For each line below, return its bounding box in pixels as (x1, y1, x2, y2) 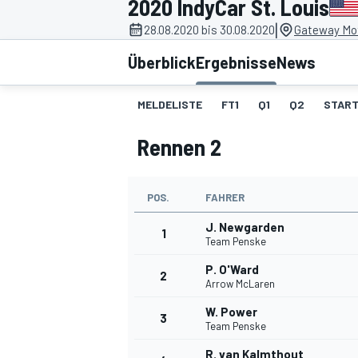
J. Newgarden (205, 220, 284, 235)
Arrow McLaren (205, 277, 275, 291)
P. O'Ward (205, 262, 259, 277)
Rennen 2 (137, 133, 221, 161)
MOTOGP (125, 149, 169, 164)
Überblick (128, 53, 196, 73)
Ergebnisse (196, 53, 276, 73)
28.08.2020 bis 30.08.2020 (144, 22, 275, 38)
